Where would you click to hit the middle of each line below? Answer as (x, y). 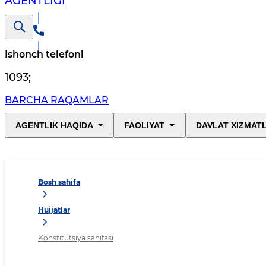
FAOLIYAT (145, 126)
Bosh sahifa (59, 182)
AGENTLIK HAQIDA (54, 126)
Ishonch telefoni (44, 55)
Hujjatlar (54, 210)
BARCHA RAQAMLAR (57, 100)
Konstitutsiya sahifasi (76, 238)
